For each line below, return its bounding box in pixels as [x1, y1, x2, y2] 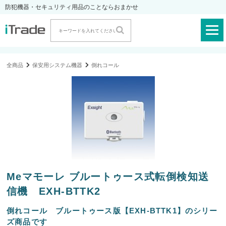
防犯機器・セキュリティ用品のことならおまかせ [5, 4, 138, 11]
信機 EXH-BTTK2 [7, 185, 101, 197]
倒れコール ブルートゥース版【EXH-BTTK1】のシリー [7, 206, 218, 215]
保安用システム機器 [32, 62, 83, 68]
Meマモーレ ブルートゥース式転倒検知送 [7, 171, 209, 182]
